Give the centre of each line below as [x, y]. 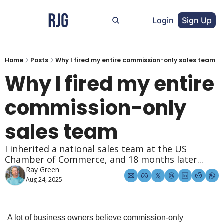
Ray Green [43, 170]
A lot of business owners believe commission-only [95, 218]
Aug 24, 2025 [44, 180]
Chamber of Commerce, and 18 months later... [104, 159]
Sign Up [197, 20]
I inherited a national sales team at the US [96, 149]
